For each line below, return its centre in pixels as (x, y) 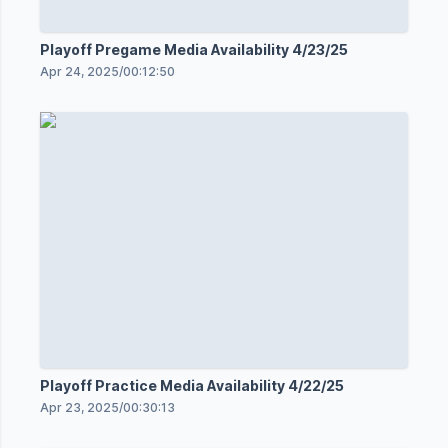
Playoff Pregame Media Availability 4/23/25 (194, 49)
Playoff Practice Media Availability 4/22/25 (192, 385)
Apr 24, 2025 (79, 71)
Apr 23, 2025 (79, 407)
